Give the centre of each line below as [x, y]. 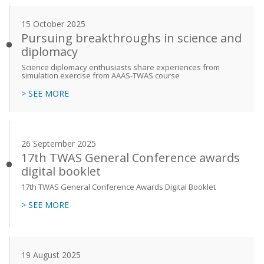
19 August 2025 [51, 255]
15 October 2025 [53, 24]
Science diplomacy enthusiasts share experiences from [121, 67]
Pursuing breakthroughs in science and [131, 38]
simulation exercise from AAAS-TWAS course [100, 76]
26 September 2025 [59, 144]
